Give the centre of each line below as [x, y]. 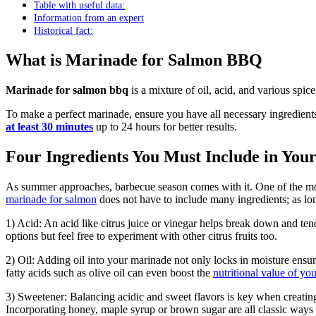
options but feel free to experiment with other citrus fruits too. [141, 236]
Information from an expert [89, 18]
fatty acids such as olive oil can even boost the [109, 272]
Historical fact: [63, 31]
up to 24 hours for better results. [165, 127]
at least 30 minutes [49, 127]
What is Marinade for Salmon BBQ [134, 60]
